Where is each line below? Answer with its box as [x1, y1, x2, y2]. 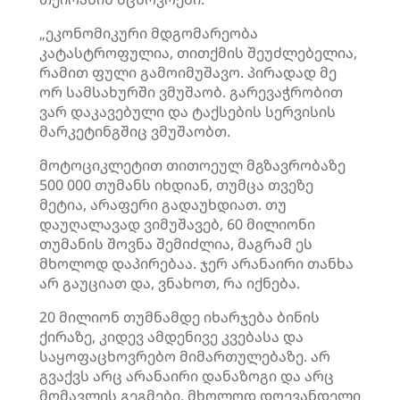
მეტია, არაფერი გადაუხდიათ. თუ [39, 195, 287, 214]
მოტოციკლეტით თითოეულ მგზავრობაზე [39, 155, 346, 175]
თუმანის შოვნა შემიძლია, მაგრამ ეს [39, 234, 312, 254]
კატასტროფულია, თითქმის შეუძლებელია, [39, 43, 357, 62]
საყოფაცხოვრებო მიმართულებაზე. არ [39, 346, 330, 366]
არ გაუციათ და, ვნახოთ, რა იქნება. [39, 273, 300, 293]
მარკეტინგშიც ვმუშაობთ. [39, 121, 230, 141]
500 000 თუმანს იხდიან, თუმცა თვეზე [39, 175, 313, 195]
